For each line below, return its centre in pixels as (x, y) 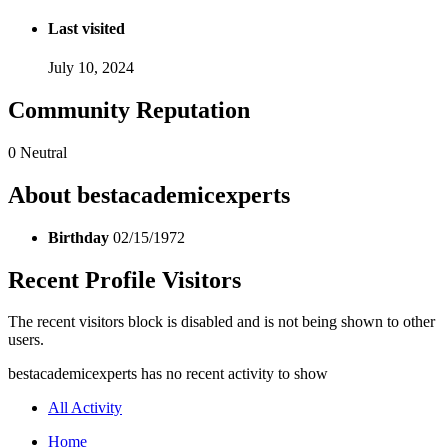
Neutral (43, 152)
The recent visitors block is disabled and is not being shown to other (221, 322)
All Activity (85, 408)
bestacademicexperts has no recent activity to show (168, 374)
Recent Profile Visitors (124, 279)
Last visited (86, 28)
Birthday (78, 237)
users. (26, 340)
